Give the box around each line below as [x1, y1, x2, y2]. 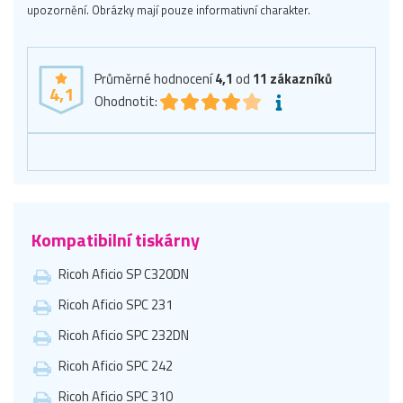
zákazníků [270, 67, 332, 89]
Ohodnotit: [94, 90, 157, 112]
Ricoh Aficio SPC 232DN [58, 324, 189, 345]
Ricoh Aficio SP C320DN [58, 263, 189, 284]
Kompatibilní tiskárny [31, 225, 200, 254]
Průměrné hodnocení [94, 67, 215, 89]
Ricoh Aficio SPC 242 [58, 354, 173, 376]
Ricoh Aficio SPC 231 [58, 293, 173, 315]
